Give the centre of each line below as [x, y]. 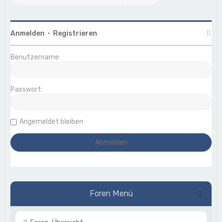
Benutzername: [36, 57]
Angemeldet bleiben [52, 122]
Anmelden [28, 34]
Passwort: [27, 90]
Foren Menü [111, 194]
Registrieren [75, 34]
